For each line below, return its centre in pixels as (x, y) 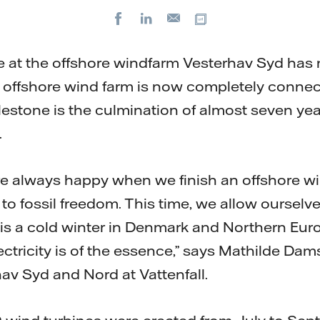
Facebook (160, 18)
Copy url (240, 18)
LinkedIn (184, 18)
